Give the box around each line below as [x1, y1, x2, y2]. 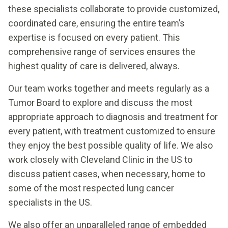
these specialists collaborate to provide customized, [8, 3, 219, 14]
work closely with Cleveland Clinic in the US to [8, 154, 192, 165]
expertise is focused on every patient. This [8, 32, 180, 43]
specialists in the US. [8, 196, 92, 208]
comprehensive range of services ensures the [8, 46, 195, 57]
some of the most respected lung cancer [8, 182, 174, 193]
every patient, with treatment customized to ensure [8, 125, 215, 136]
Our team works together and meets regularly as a [8, 82, 209, 94]
